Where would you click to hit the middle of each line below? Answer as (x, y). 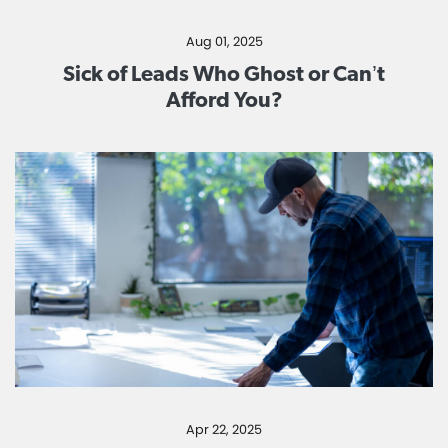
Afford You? (224, 99)
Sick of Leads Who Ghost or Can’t (224, 73)
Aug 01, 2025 (224, 42)
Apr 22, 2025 (224, 430)
